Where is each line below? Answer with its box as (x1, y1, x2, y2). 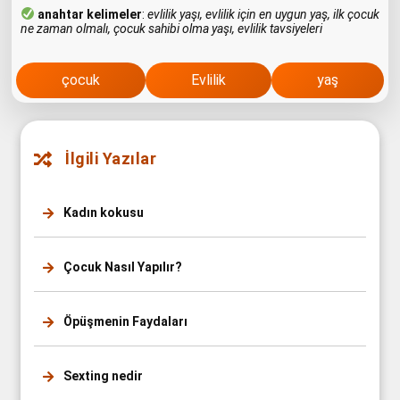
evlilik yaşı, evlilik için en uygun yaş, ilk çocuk (146, 7, 379, 22)
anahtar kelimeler (37, 7, 142, 22)
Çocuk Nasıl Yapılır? (61, 259, 182, 274)
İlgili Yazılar (61, 148, 156, 168)
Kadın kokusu (61, 204, 144, 220)
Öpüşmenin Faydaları (61, 313, 187, 329)
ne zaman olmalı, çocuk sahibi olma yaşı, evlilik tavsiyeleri (21, 21, 322, 37)
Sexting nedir (61, 368, 143, 383)
